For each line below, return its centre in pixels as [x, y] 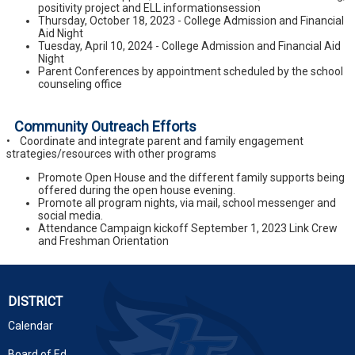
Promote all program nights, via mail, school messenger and [187, 202]
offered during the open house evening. [137, 190]
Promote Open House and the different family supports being [191, 177]
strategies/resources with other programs [111, 153]
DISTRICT [35, 301]
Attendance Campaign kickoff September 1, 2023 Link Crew [188, 228]
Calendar [31, 325]
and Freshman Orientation [103, 240]
